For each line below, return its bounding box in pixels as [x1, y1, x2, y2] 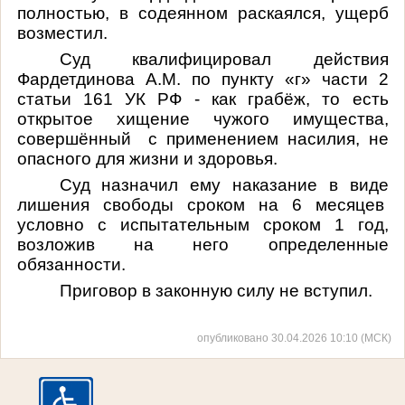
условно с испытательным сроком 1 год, [16, 214, 389, 234]
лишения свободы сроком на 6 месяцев [16, 194, 389, 214]
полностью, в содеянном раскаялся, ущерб [16, 3, 389, 23]
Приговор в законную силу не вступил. [59, 280, 372, 300]
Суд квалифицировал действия [59, 49, 389, 69]
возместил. [16, 23, 108, 42]
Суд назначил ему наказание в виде [59, 174, 389, 194]
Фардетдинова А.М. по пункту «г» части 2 [16, 69, 389, 89]
